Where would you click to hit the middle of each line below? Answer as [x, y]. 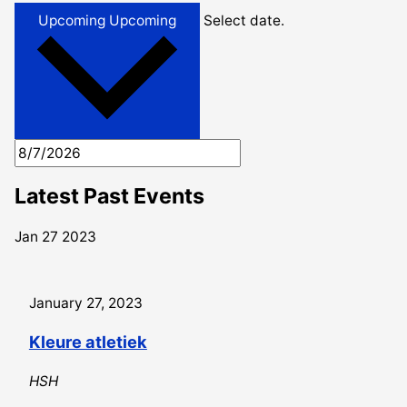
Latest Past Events [110, 196]
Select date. [244, 20]
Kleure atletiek [88, 342]
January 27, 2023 [85, 303]
